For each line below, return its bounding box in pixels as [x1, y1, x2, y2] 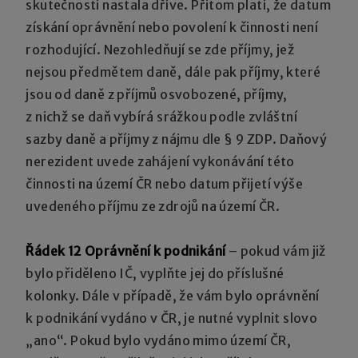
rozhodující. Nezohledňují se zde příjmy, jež [26, 41, 295, 58]
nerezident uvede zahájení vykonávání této [26, 153, 295, 169]
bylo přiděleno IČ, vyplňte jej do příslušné [26, 265, 284, 281]
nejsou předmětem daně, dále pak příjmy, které [26, 63, 321, 80]
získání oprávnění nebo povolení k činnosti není [26, 18, 319, 35]
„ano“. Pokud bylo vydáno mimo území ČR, [26, 332, 292, 348]
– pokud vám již [225, 242, 326, 259]
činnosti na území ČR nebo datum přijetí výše [26, 175, 304, 192]
